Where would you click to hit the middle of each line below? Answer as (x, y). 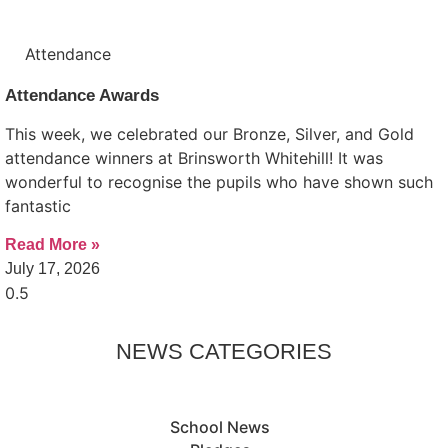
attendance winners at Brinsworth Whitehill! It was (194, 157)
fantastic (38, 205)
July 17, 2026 (52, 269)
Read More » (52, 245)
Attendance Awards (82, 95)
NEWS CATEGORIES (224, 352)
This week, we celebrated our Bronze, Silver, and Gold (209, 133)
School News (220, 426)
